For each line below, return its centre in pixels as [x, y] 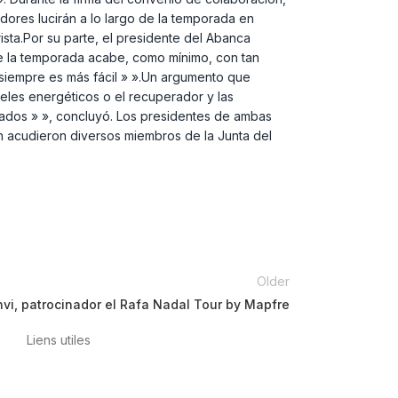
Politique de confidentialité [105, 378]
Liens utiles [59, 340]
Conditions [218, 378]
